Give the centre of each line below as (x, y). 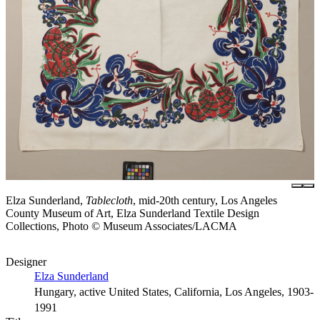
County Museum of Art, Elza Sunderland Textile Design (132, 213)
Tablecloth (109, 200)
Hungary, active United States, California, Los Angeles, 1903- (174, 292)
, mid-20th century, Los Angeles (205, 200)
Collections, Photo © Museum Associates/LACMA (121, 226)
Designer (26, 262)
